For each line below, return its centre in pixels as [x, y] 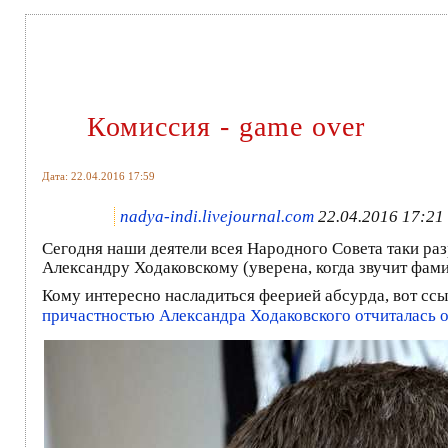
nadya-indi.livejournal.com [217, 216]
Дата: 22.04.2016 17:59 [98, 175]
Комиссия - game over [226, 126]
